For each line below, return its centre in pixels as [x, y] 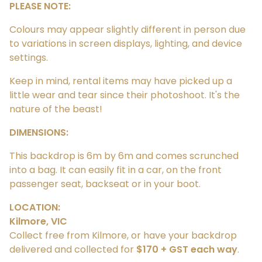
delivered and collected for [73, 250]
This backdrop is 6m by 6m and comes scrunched [124, 156]
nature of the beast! [56, 109]
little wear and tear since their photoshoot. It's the [125, 95]
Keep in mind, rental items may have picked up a [121, 81]
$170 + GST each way [187, 250]
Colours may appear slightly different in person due [127, 30]
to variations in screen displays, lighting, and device [126, 44]
